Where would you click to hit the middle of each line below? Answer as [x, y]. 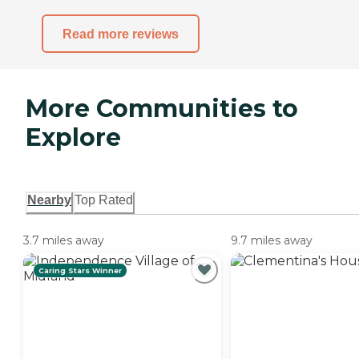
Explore [73, 138]
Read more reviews [121, 34]
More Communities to [162, 109]
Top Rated [104, 200]
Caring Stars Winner [80, 271]
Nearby [49, 200]
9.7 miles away [272, 241]
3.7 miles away [64, 241]
